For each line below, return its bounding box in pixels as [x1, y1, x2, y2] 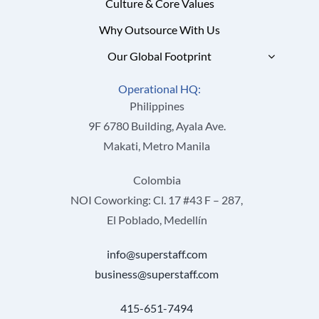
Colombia [132, 173, 181, 187]
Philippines [129, 99, 184, 113]
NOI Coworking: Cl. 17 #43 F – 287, [70, 193, 244, 207]
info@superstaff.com [106, 247, 207, 261]
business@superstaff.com [95, 267, 219, 281]
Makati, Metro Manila [103, 139, 211, 153]
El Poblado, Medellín [106, 213, 207, 227]
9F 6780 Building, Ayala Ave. [88, 119, 226, 133]
